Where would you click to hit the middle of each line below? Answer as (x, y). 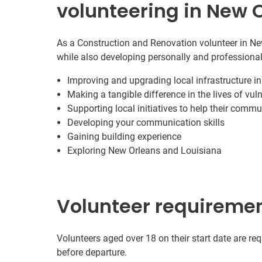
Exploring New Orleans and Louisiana (144, 151)
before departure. (92, 252)
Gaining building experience (124, 137)
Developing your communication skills (146, 123)
